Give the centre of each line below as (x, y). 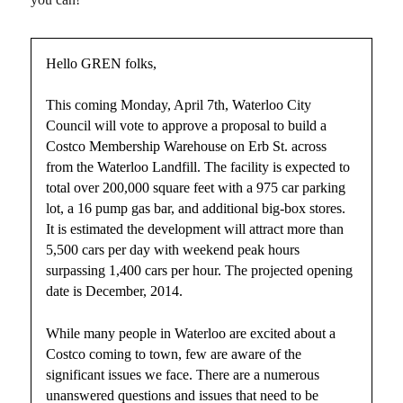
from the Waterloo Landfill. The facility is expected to (198, 167)
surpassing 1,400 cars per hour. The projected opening (200, 271)
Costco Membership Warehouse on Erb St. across (187, 147)
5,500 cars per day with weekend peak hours (173, 250)
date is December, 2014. (115, 291)
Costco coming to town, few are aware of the (174, 354)
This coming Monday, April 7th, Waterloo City (179, 105)
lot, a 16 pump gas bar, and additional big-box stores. (196, 209)
